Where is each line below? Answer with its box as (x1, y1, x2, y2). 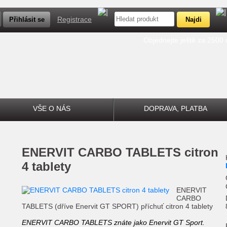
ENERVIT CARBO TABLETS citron (22, 145, 30, 159)
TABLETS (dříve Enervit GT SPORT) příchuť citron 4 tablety (22, 202, 213, 210)
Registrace (57, 15, 92, 23)
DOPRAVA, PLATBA (144, 104, 207, 112)
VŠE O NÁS (32, 104, 70, 112)
